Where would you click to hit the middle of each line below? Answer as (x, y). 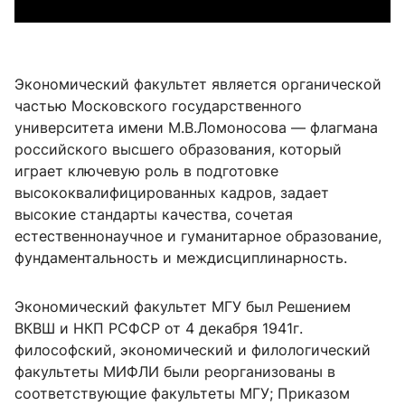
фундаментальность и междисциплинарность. (181, 258)
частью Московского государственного (158, 106)
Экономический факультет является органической (198, 84)
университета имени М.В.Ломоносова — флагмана (196, 127)
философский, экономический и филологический (193, 350)
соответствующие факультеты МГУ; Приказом (184, 393)
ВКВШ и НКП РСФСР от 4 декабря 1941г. (159, 328)
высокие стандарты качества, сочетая (154, 214)
